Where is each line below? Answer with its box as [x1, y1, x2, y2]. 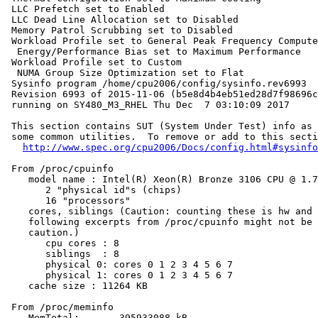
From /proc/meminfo [6, 302, 114, 313]
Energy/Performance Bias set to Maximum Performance [6, 46, 301, 57]
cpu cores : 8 [6, 238, 119, 249]
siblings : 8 [6, 248, 119, 260]
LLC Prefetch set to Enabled [6, 4, 165, 15]
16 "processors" [6, 195, 131, 207]
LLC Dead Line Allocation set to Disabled [6, 14, 238, 26]
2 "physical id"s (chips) [6, 185, 182, 196]
